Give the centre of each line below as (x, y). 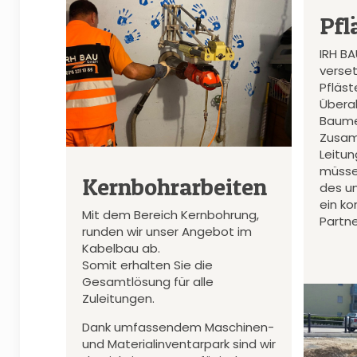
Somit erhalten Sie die (148, 265)
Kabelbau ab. (122, 248)
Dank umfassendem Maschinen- (178, 327)
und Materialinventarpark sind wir (179, 343)
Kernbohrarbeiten (175, 186)
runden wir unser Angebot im (167, 231)
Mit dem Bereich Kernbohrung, (171, 214)
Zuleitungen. (119, 298)
